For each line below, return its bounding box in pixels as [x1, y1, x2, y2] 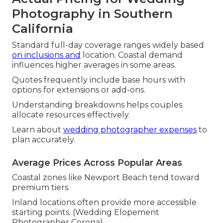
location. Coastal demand [81, 50, 183, 60]
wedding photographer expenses [63, 125, 197, 135]
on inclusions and [12, 50, 81, 60]
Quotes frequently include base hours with [12, 75, 185, 85]
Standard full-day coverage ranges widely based [12, 40, 204, 50]
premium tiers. [12, 183, 70, 193]
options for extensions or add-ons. [12, 85, 145, 95]
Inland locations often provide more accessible [12, 198, 197, 208]
